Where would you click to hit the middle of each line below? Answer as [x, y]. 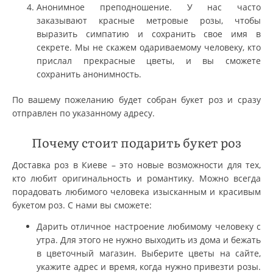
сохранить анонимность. [89, 74]
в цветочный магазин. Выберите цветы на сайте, [149, 253]
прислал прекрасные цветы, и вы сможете [149, 60]
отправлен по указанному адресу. [83, 113]
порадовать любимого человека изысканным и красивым [136, 191]
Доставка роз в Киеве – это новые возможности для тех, [136, 165]
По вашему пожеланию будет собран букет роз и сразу [136, 99]
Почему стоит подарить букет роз [136, 142]
